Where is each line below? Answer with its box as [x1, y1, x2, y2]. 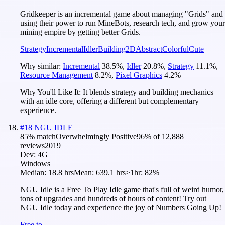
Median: [20, 168, 48, 177]
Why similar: [20, 61, 63, 70]
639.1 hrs [96, 168, 126, 177]
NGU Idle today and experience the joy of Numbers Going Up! [20, 203, 221, 212]
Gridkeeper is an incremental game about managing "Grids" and [20, 9, 223, 18]
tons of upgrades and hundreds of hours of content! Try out [20, 194, 206, 203]
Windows [20, 159, 50, 168]
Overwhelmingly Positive [56, 132, 137, 141]
